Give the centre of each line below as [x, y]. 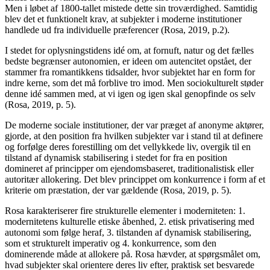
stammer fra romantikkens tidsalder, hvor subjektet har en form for [130, 72]
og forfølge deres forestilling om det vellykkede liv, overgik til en [128, 146]
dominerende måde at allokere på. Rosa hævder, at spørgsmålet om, [133, 254]
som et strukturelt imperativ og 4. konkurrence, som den [111, 243]
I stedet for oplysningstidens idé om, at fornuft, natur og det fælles [129, 50]
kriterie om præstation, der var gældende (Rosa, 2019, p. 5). [121, 190]
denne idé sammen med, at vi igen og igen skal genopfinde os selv [130, 93]
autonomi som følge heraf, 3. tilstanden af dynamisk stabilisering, [128, 232]
